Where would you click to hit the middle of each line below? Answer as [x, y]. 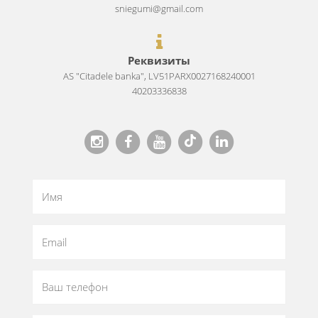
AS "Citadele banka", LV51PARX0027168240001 [159, 76]
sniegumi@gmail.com [159, 9]
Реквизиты [159, 60]
